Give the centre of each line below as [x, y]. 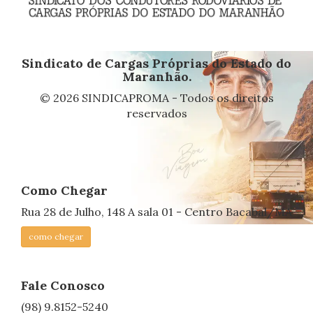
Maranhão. [156, 76]
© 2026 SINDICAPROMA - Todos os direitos [156, 97]
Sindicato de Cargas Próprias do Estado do [156, 63]
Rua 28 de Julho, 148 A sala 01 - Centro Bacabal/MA [156, 211]
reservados [156, 113]
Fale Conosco [63, 285]
